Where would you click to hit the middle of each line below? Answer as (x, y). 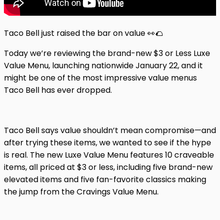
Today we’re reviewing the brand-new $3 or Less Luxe (107, 53)
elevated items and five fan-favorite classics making (105, 179)
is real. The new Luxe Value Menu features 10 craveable (109, 155)
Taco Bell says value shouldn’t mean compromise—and (110, 130)
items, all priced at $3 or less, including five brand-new (108, 167)
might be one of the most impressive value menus (100, 78)
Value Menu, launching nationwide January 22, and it (103, 65)
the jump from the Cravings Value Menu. (81, 192)
